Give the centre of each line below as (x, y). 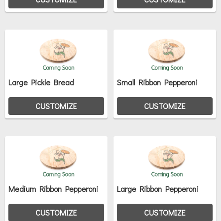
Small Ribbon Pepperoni (157, 82)
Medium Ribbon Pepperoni (53, 189)
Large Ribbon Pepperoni (158, 189)
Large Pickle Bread (41, 82)
